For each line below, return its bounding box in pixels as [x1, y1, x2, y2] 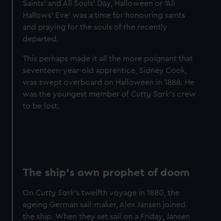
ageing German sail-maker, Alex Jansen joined [23, 201, 186, 209]
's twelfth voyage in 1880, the [74, 189, 180, 197]
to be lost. [23, 102, 62, 110]
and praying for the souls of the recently [23, 23, 168, 32]
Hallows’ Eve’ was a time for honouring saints [23, 11, 185, 20]
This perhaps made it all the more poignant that [23, 55, 193, 63]
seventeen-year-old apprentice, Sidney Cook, [23, 67, 187, 75]
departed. [23, 35, 59, 43]
